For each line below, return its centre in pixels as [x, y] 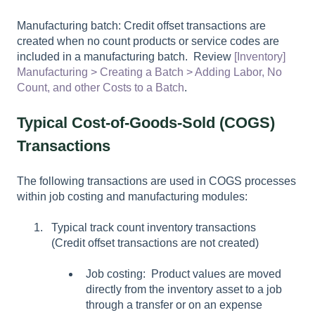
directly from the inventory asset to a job [184, 290]
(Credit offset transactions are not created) [155, 243]
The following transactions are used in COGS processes [156, 181]
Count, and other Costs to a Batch [101, 87]
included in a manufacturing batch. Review [124, 56]
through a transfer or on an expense [174, 305]
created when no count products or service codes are [148, 41]
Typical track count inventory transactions [154, 228]
